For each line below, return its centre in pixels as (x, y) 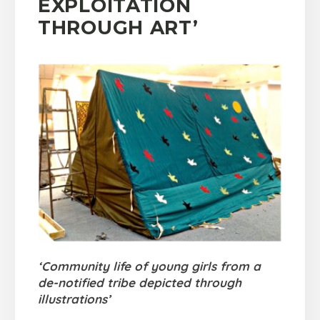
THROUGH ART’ (118, 27)
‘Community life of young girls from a (149, 266)
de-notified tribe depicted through (140, 283)
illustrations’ (74, 299)
